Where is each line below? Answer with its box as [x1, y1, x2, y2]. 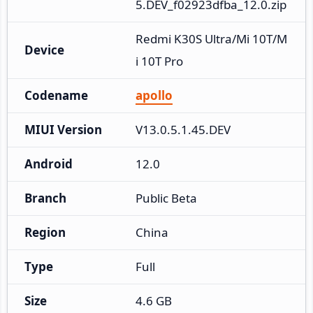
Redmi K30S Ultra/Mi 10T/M [136, 30, 287, 47]
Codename [24, 87, 88, 103]
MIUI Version [24, 121, 102, 138]
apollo [136, 87, 173, 103]
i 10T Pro [136, 52, 183, 69]
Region [24, 224, 66, 240]
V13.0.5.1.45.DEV [136, 121, 231, 138]
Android [24, 155, 73, 172]
